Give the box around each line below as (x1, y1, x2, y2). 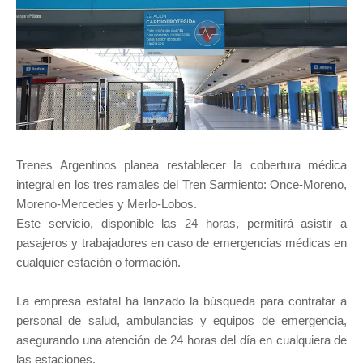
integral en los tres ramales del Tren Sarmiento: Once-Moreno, (16, 177, 347, 192)
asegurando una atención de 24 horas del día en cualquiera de (16, 333, 347, 348)
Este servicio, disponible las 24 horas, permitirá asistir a (16, 216, 347, 231)
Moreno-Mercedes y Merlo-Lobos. (16, 197, 200, 211)
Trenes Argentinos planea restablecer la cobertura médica (16, 158, 347, 173)
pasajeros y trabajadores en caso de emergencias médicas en (16, 236, 347, 250)
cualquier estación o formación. (16, 255, 181, 270)
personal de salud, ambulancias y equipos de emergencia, (16, 314, 347, 328)
